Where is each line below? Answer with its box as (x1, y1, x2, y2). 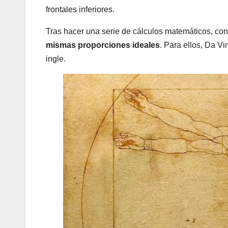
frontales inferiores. (46, 5, 115, 14)
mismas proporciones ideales (46, 41, 160, 50)
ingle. (46, 54, 66, 64)
